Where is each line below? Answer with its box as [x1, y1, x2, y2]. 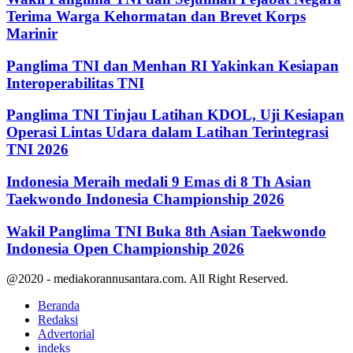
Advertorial [38, 327, 95, 341]
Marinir [6, 24, 58, 42]
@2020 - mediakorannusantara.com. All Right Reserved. [6, 272, 288, 286]
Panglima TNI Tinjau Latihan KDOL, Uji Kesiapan [6, 106, 344, 124]
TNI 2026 [6, 141, 69, 158]
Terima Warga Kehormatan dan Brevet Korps [6, 7, 306, 24]
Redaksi [38, 313, 78, 327]
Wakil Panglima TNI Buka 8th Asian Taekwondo [6, 222, 326, 240]
